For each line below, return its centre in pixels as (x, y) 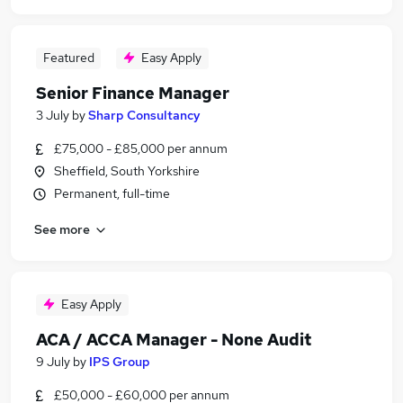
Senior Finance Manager (133, 93)
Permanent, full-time (112, 193)
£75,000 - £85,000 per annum (141, 148)
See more (62, 229)
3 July (53, 115)
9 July (53, 362)
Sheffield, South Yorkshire (127, 171)
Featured (68, 58)
